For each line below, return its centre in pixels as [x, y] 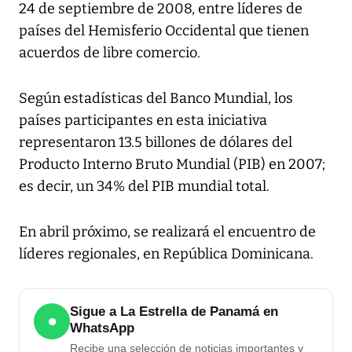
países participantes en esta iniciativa [143, 121]
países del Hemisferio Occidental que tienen [164, 31]
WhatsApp [102, 328]
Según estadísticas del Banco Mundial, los [156, 99]
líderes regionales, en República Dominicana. [166, 254]
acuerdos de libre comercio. [110, 53]
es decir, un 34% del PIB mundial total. [144, 187]
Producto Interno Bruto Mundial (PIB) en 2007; [172, 165]
